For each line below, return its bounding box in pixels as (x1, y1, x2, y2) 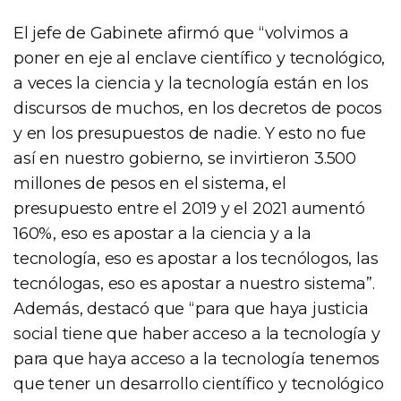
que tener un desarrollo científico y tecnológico (13, 373, 384, 394)
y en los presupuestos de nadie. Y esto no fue (13, 123, 366, 143)
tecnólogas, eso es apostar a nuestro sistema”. (13, 273, 375, 294)
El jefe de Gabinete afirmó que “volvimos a (13, 22, 349, 43)
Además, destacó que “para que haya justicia (13, 298, 369, 319)
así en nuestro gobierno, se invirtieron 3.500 (13, 148, 356, 168)
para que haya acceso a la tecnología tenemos (13, 348, 380, 369)
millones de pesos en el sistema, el (13, 173, 286, 193)
